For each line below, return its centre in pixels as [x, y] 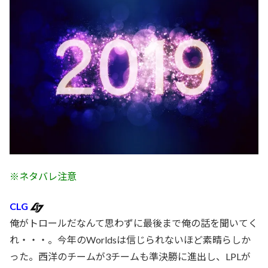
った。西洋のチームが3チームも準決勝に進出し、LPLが [130, 257]
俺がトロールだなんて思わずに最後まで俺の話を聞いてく [134, 223]
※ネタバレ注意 [43, 176]
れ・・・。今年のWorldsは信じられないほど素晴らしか [130, 240]
